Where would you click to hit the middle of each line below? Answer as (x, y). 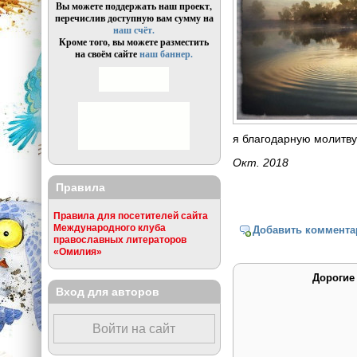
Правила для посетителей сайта (130, 216)
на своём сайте (108, 54)
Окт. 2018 (261, 163)
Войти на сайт (134, 329)
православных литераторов (120, 240)
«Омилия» (77, 252)
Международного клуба (109, 228)
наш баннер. (167, 54)
